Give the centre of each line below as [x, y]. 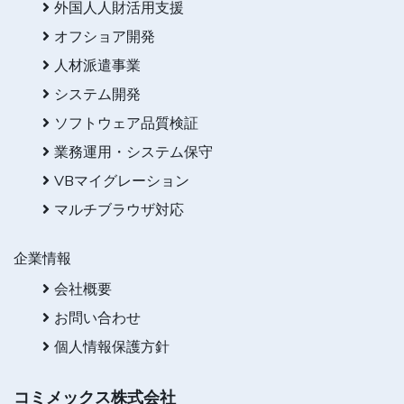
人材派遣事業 [97, 66]
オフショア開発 [105, 37]
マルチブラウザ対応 [119, 211]
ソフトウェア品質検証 [126, 124]
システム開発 [97, 95]
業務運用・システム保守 [133, 153]
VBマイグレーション [122, 182]
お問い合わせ [97, 319]
